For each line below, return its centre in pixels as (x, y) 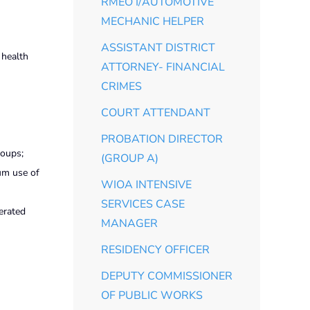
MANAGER (129, 223)
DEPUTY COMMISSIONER (167, 276)
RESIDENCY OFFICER (155, 249)
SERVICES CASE (143, 204)
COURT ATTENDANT (156, 112)
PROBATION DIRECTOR (162, 139)
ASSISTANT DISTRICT (158, 47)
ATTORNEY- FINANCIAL (163, 67)
